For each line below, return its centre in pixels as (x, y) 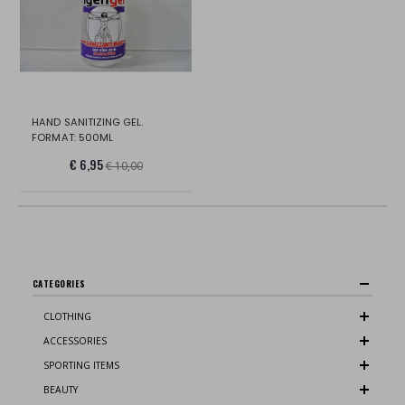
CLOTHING (67, 316)
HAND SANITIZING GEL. (88, 122)
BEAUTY (61, 390)
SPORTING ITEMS (81, 366)
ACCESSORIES (75, 340)
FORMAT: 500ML (73, 138)
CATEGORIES (59, 283)
